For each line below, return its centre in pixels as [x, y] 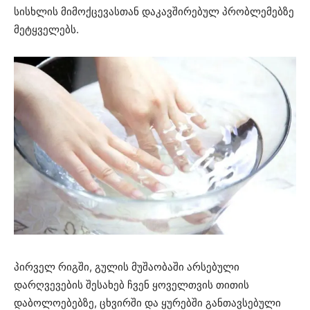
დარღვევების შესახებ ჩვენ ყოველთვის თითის [131, 284]
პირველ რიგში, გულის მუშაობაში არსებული [127, 266]
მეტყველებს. [46, 30]
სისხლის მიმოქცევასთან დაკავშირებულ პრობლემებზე [154, 12]
